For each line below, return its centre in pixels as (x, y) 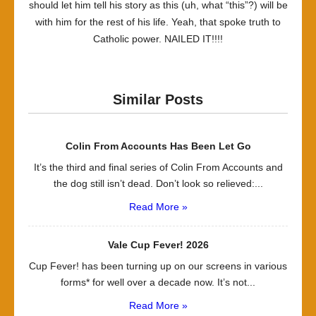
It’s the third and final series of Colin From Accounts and (158, 167)
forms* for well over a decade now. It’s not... (158, 282)
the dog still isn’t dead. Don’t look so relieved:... (158, 183)
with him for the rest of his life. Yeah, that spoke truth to (158, 22)
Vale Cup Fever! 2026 (158, 245)
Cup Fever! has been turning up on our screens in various (158, 266)
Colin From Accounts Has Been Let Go (158, 146)
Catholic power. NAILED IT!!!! (158, 39)
